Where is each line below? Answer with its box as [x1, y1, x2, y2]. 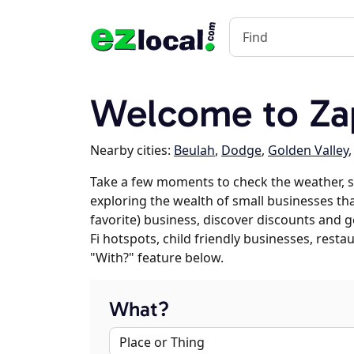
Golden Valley [268, 141, 348, 159]
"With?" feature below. [90, 249, 224, 266]
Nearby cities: [90, 141, 174, 159]
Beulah [174, 141, 215, 159]
